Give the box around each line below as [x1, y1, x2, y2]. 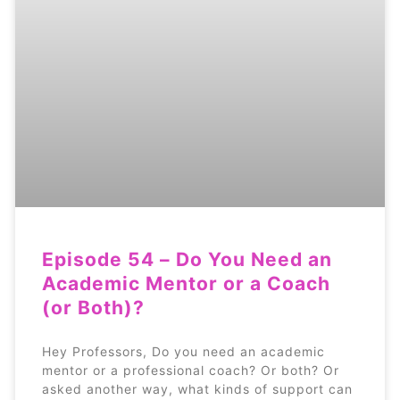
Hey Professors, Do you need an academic [41, 343, 325, 359]
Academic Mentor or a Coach [41, 271, 330, 295]
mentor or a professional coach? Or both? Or [41, 362, 339, 378]
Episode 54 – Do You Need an [41, 247, 332, 271]
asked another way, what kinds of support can [41, 380, 353, 396]
